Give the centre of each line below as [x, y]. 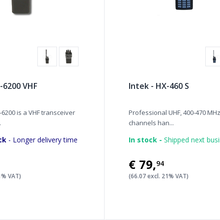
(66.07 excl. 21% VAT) [159, 176]
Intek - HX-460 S [159, 86]
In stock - [146, 140]
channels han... [151, 123]
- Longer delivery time [42, 140]
